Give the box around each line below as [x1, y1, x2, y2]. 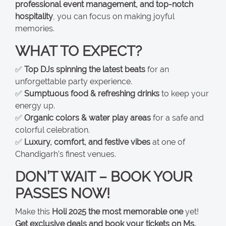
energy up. [15, 100, 55, 110]
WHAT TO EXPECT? [15, 42, 142, 60]
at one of [150, 137, 185, 147]
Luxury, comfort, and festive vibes [24, 137, 150, 147]
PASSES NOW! [15, 185, 110, 202]
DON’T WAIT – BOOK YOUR [15, 168, 192, 185]
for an [145, 64, 169, 74]
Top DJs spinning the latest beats [24, 64, 145, 74]
